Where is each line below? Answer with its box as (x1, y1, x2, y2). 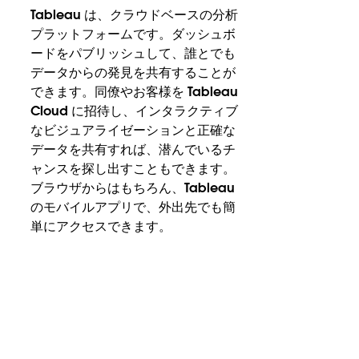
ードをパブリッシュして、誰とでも (30, 44, 236, 62)
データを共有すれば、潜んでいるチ (30, 140, 236, 158)
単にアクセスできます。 (30, 217, 172, 235)
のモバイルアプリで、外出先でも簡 (30, 198, 236, 216)
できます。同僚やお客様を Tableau (30, 83, 239, 100)
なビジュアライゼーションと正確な (30, 121, 236, 139)
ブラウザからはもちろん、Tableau (30, 179, 236, 196)
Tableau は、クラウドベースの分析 (30, 6, 239, 23)
